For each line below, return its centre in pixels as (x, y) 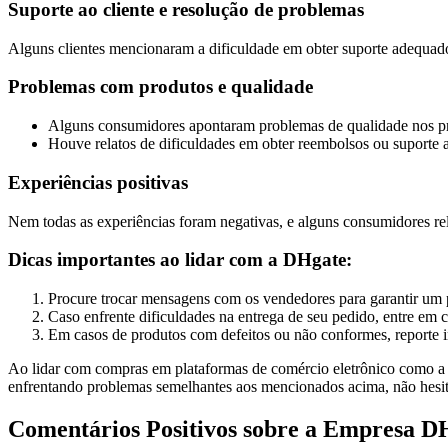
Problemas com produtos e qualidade (160, 87)
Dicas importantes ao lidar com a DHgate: (180, 260)
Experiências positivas (98, 182)
